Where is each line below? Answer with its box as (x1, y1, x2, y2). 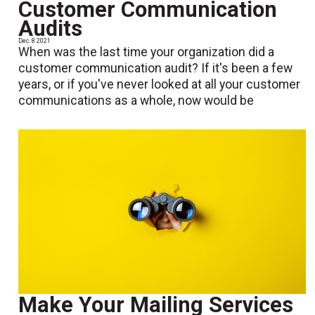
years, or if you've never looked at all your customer (18, 77, 301, 92)
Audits (18, 15, 83, 42)
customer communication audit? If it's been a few (18, 61, 293, 76)
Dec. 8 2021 (18, 37, 51, 45)
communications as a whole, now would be (18, 94, 255, 108)
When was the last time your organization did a (18, 45, 275, 60)
